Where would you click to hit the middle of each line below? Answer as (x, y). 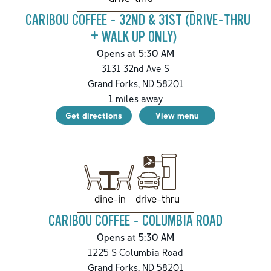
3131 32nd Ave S (135, 69)
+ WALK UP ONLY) (133, 38)
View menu (177, 116)
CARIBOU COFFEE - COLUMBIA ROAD (135, 221)
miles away (138, 99)
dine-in (110, 198)
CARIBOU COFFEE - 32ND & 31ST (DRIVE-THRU (138, 21)
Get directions (94, 116)
